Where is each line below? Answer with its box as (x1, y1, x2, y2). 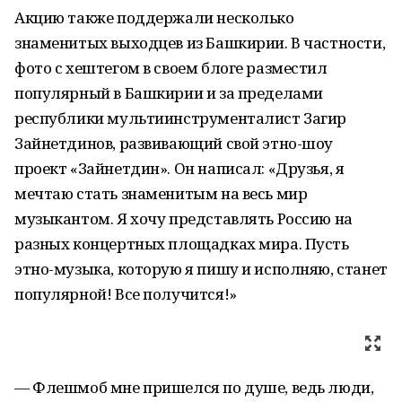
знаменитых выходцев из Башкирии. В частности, (14, 32, 386, 53)
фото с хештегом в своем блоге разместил (14, 57, 328, 78)
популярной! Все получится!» (14, 284, 237, 304)
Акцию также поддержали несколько (14, 7, 294, 28)
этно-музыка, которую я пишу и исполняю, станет (14, 258, 388, 279)
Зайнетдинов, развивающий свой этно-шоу (14, 133, 334, 153)
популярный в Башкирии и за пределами (14, 83, 323, 103)
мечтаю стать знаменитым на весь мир (14, 183, 308, 204)
